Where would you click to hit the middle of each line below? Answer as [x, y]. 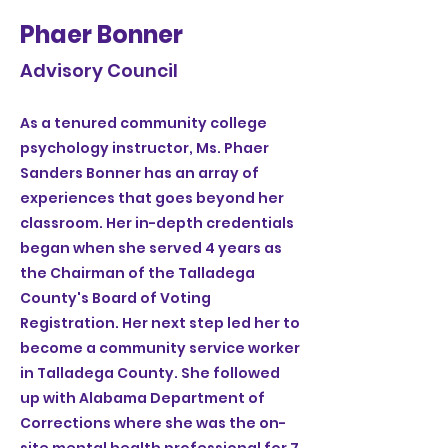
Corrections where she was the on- [153, 423]
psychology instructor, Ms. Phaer [144, 148]
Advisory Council [99, 70]
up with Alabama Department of [142, 398]
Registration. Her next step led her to [160, 323]
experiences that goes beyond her [152, 198]
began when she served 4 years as [151, 248]
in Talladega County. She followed [150, 373]
